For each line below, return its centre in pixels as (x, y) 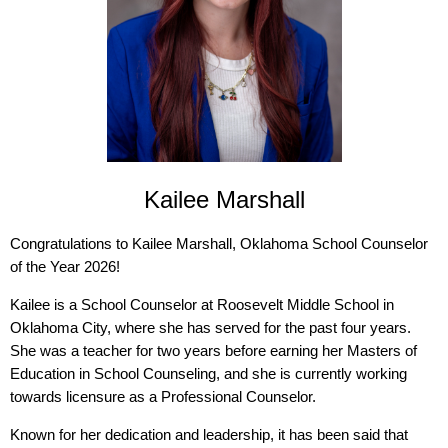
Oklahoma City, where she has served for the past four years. (210, 328)
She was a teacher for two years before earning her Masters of (213, 351)
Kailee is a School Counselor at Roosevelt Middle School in (202, 305)
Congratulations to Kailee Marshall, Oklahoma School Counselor (219, 244)
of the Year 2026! (67, 267)
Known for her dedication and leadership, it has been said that (209, 435)
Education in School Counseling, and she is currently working (208, 374)
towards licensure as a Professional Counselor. (165, 397)
